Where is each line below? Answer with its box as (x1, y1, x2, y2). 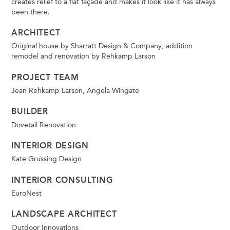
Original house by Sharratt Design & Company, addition (11, 42, 193, 50)
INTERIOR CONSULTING (11, 175, 113, 185)
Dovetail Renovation (11, 120, 76, 129)
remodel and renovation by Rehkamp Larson (11, 52, 156, 61)
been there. (11, 7, 50, 16)
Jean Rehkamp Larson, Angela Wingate (11, 86, 140, 94)
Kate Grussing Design (11, 155, 82, 163)
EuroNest (11, 188, 42, 197)
